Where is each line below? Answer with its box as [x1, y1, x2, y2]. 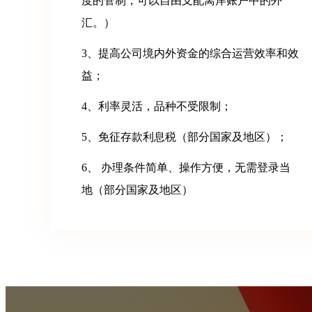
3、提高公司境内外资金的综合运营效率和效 [81, 47, 299, 59]
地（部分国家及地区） [81, 184, 193, 196]
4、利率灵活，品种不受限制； [81, 100, 232, 112]
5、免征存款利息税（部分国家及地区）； [81, 131, 288, 143]
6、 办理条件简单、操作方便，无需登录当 [81, 162, 290, 173]
